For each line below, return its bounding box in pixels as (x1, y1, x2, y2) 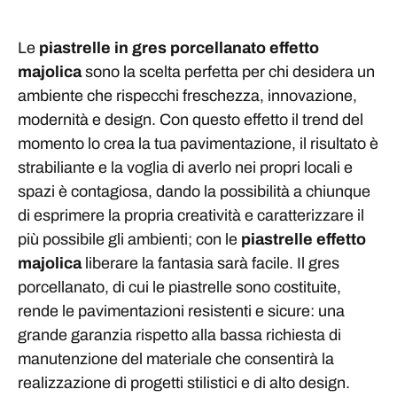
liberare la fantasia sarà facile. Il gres (82, 254, 339, 272)
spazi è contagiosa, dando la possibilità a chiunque (18, 183, 370, 200)
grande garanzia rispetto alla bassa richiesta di (18, 326, 341, 344)
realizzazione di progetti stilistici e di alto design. (18, 374, 350, 392)
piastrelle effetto (241, 230, 366, 248)
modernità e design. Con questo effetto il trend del (18, 111, 363, 128)
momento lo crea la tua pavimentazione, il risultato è (18, 135, 378, 152)
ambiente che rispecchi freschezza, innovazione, (18, 87, 357, 105)
